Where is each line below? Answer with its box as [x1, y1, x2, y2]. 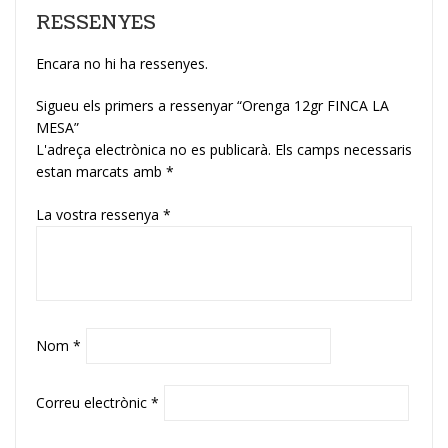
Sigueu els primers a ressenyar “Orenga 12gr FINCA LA [36, 95, 389, 115]
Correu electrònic [36, 392, 151, 412]
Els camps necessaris [275, 139, 412, 159]
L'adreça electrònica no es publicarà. [36, 139, 271, 159]
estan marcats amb [36, 161, 166, 181]
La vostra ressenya [36, 204, 163, 224]
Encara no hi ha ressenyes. [36, 53, 208, 73]
